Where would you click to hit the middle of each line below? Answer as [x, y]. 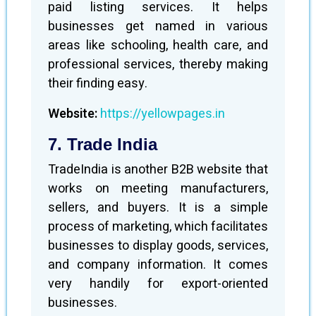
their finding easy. [98, 84]
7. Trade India [103, 144]
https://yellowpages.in [163, 114]
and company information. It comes [158, 265]
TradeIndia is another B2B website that [158, 170]
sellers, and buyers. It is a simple [158, 208]
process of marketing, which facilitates [158, 227]
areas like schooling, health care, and [158, 45]
